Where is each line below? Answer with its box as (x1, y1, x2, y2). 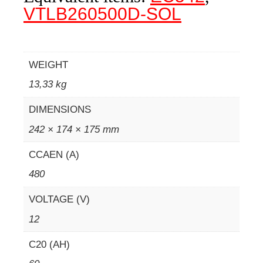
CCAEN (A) (28, 149, 79, 160)
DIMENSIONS (28, 104, 91, 115)
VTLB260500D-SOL (23, 4, 181, 23)
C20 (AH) (28, 238, 70, 250)
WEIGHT (28, 59, 68, 70)
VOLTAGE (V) (28, 194, 90, 205)
